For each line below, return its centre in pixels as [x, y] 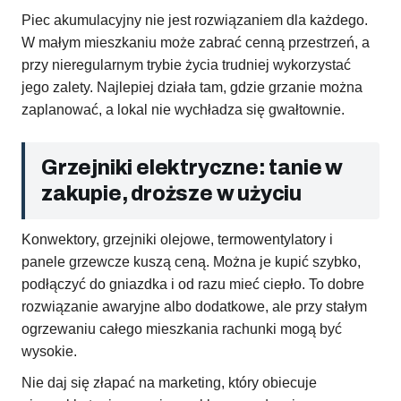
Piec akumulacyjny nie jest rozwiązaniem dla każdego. [195, 21]
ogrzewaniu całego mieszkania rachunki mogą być [182, 329]
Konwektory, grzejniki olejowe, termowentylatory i [177, 240]
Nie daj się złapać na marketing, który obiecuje [169, 383]
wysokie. [49, 352]
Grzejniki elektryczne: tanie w [192, 168]
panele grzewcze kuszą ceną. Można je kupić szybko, [191, 262]
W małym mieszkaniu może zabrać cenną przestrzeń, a [196, 43]
